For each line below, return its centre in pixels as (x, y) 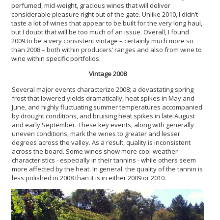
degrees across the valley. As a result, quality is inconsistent (101, 142)
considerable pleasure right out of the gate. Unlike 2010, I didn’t (105, 14)
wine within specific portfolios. (56, 58)
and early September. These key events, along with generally (103, 124)
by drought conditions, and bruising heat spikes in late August (103, 116)
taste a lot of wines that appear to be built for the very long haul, (107, 23)
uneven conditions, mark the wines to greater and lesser (96, 133)
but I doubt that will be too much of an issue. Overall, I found (100, 32)
